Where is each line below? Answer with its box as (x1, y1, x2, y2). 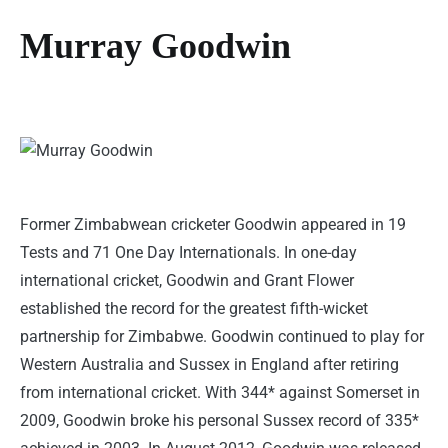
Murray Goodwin (20, 26, 291, 67)
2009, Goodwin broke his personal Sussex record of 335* (20, 411, 419, 431)
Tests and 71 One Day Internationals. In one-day (20, 243, 357, 263)
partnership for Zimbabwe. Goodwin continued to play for (20, 327, 424, 347)
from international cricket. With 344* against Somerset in (20, 383, 420, 403)
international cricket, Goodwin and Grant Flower (20, 271, 354, 291)
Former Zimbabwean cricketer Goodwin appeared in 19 (20, 215, 406, 235)
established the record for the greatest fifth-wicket (20, 299, 368, 319)
